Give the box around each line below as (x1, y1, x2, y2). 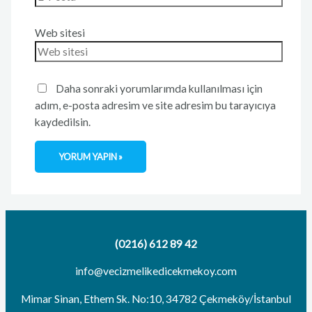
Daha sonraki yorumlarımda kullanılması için (55, 81, 263, 95)
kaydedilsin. (34, 115, 91, 128)
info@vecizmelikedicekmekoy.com (75, 265, 237, 278)
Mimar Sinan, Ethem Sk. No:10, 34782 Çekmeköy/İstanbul (21, 292, 291, 305)
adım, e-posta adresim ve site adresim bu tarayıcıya (34, 98, 276, 111)
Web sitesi (34, 26, 85, 40)
